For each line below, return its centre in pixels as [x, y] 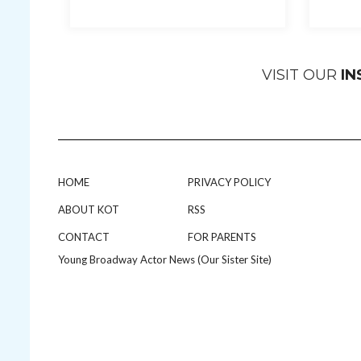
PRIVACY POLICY [229, 183]
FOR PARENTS [222, 237]
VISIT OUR [302, 75]
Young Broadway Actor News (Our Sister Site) [165, 260]
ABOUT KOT [89, 210]
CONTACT [84, 237]
